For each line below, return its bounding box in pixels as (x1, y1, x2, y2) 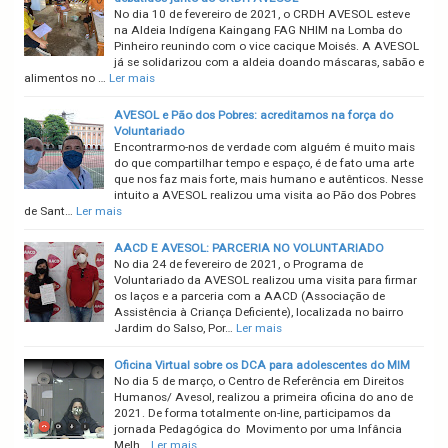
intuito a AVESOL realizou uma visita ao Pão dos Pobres (114, 188, 416, 203)
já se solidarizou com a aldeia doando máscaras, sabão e (114, 55, 424, 70)
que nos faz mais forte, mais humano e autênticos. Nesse (114, 172, 423, 187)
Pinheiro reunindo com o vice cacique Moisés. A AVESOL (114, 39, 419, 54)
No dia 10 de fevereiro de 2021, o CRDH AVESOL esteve (114, 7, 410, 22)
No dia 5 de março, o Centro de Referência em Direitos (114, 374, 404, 389)
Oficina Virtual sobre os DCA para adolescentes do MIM (114, 358, 410, 373)
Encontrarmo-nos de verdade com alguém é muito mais (114, 140, 415, 155)
